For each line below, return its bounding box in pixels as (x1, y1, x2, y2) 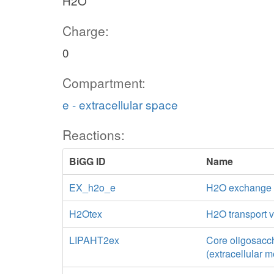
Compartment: (62, 73, 146, 92)
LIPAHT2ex (69, 233, 119, 247)
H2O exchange (206, 180, 272, 194)
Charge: (62, 21, 109, 40)
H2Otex (69, 207, 102, 221)
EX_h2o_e (69, 180, 116, 194)
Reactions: (62, 125, 125, 144)
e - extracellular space (62, 96, 178, 113)
